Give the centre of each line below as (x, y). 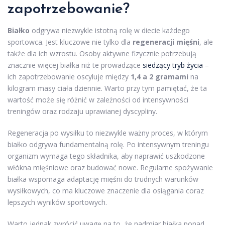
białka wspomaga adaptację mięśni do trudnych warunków (103, 179)
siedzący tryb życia (173, 65)
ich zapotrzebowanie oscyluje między (69, 76)
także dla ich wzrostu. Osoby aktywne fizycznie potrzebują (102, 53)
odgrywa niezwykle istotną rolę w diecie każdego (110, 30)
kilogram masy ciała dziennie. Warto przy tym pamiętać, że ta (107, 88)
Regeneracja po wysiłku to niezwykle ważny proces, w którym (108, 133)
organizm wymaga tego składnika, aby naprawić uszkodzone (106, 156)
